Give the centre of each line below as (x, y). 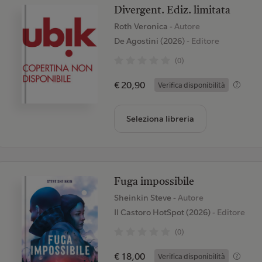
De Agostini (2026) (149, 41)
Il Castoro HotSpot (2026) (162, 212)
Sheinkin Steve (143, 198)
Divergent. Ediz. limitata (172, 11)
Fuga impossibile (154, 182)
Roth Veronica (142, 26)
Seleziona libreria (160, 119)
